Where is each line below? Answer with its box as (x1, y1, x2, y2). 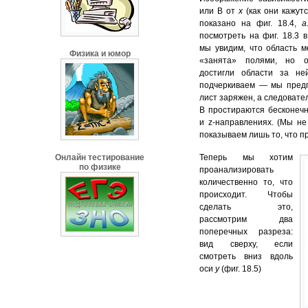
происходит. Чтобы (199, 190, 293, 200)
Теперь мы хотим (199, 153, 293, 163)
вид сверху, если (199, 239, 293, 250)
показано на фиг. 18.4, (199, 19, 302, 29)
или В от (199, 6, 239, 16)
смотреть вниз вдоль (199, 252, 293, 262)
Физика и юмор (69, 49, 131, 58)
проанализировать (199, 165, 274, 175)
